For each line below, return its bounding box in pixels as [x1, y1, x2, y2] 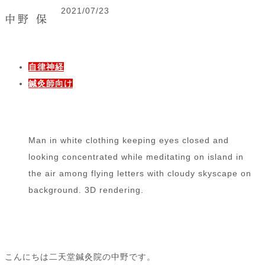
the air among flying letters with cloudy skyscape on [28, 169, 251, 179]
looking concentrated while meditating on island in [28, 152, 244, 162]
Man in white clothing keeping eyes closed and [28, 135, 229, 146]
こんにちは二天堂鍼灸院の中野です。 [5, 252, 156, 262]
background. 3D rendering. [28, 185, 144, 195]
